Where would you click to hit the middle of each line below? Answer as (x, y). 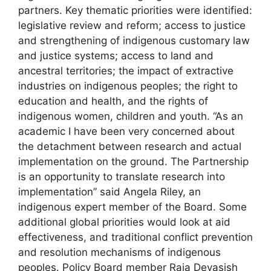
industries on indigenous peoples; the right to (128, 86)
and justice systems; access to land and (116, 56)
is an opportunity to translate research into (122, 177)
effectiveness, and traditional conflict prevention (135, 237)
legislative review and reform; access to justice (132, 26)
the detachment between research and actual (130, 147)
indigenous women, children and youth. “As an (131, 116)
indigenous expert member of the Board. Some (132, 207)
